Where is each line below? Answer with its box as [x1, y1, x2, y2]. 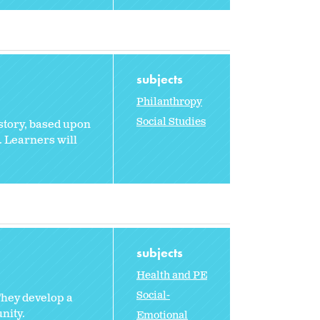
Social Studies [136, 114, 206, 129]
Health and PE [136, 268, 207, 282]
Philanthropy [136, 94, 202, 109]
